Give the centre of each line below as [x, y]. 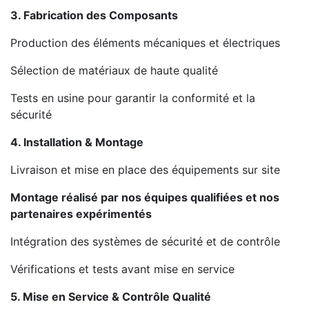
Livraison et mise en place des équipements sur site [145, 170]
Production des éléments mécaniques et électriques [145, 43]
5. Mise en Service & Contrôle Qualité [111, 297]
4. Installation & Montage [77, 142]
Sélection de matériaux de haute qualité [114, 70]
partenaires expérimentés [81, 214]
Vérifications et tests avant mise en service [122, 269]
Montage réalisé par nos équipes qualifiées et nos [145, 197]
